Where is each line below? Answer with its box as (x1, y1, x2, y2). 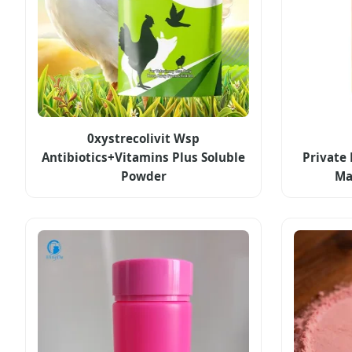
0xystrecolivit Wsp (87, 130, 200, 147)
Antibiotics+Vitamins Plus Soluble (42, 149, 246, 166)
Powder (120, 168, 167, 185)
